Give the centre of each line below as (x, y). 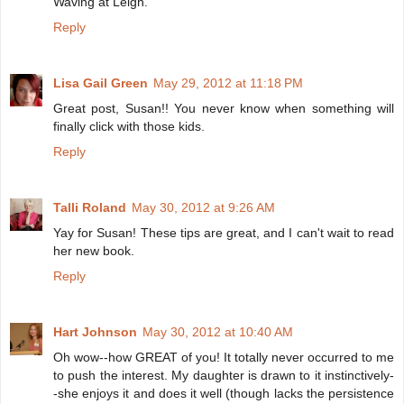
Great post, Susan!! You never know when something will (224, 109)
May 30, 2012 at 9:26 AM (203, 208)
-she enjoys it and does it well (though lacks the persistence (224, 394)
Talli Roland (90, 208)
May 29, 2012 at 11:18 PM (228, 83)
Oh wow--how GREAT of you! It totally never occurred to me (224, 358)
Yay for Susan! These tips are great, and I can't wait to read (224, 233)
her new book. (94, 251)
